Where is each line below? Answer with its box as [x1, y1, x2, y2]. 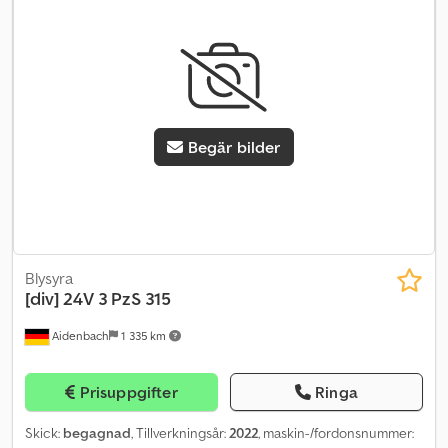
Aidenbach [49, 327, 109, 343]
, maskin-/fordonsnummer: [258, 423, 414, 442]
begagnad [63, 423, 131, 442]
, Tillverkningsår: [131, 423, 229, 442]
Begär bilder [187, 137, 281, 158]
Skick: [25, 423, 63, 442]
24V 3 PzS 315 [63, 286, 171, 310]
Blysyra [25, 267, 73, 288]
